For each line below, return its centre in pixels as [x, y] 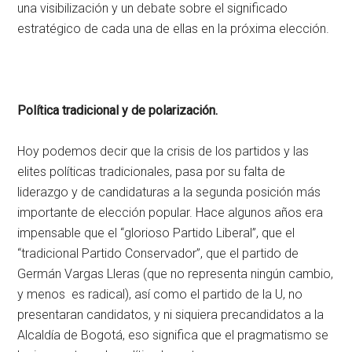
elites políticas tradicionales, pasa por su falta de [152, 171]
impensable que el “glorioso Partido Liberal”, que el [156, 233]
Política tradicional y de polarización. [118, 110]
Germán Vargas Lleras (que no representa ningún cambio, [176, 273]
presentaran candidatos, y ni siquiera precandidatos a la [171, 314]
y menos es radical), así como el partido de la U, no [160, 294]
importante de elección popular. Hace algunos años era [170, 212]
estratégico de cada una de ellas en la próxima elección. [174, 28]
